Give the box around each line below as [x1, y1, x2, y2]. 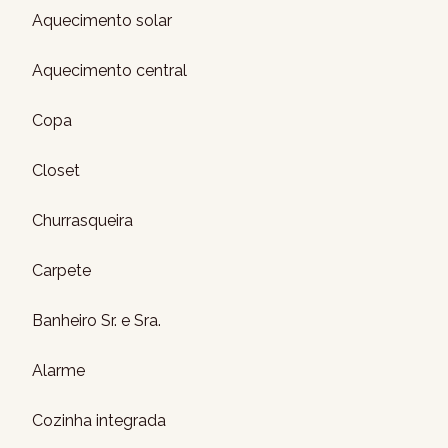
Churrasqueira [32, 211, 133, 230]
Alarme [32, 361, 85, 380]
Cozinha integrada [32, 411, 166, 430]
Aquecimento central [32, 61, 187, 80]
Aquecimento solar [32, 11, 172, 30]
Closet [32, 161, 80, 180]
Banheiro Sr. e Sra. [32, 311, 161, 330]
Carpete [32, 261, 91, 280]
